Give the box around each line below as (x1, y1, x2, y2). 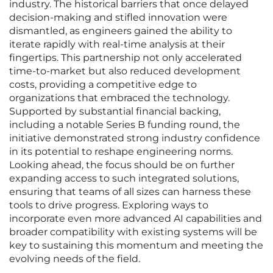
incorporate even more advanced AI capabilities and (9, 213, 262, 225)
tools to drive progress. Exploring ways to (9, 199, 208, 211)
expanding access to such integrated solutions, (9, 172, 239, 185)
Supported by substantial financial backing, (9, 105, 221, 118)
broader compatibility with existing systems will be (9, 226, 257, 238)
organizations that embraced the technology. (9, 92, 230, 104)
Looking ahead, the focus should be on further (9, 159, 235, 171)
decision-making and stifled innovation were (9, 12, 227, 24)
